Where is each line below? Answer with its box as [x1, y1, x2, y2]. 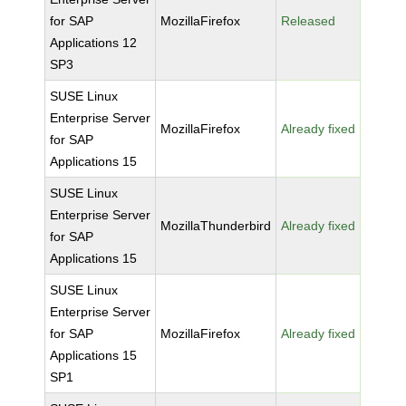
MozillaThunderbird [160, 218, 272, 233]
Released [281, 14, 336, 28]
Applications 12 [50, 35, 138, 50]
